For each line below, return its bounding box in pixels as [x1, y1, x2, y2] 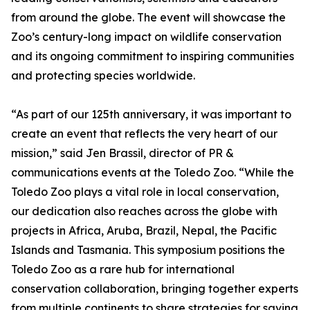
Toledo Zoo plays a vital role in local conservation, [11, 185, 279, 199]
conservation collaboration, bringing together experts [11, 282, 298, 295]
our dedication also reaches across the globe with [11, 204, 277, 218]
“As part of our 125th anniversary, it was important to [11, 107, 291, 121]
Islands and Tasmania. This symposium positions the [11, 243, 285, 257]
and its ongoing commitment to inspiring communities [11, 49, 294, 63]
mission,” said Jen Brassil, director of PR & [11, 146, 234, 160]
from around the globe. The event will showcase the [11, 10, 286, 24]
